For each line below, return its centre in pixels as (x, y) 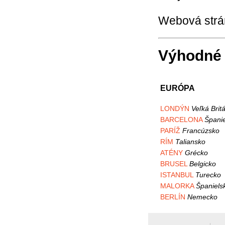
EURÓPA (178, 88)
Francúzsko (201, 130)
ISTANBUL (177, 175)
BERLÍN (173, 197)
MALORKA (177, 186)
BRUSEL (174, 163)
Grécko (196, 152)
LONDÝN (175, 108)
